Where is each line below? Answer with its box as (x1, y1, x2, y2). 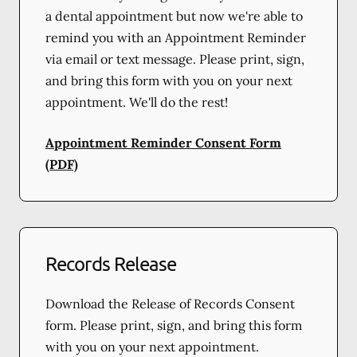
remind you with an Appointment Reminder (45, 29, 306, 45)
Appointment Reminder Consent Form (45, 134, 281, 151)
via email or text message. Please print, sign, (45, 50, 304, 67)
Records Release (45, 251, 177, 275)
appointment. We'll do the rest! (45, 93, 228, 110)
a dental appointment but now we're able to (45, 7, 303, 24)
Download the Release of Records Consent (45, 295, 295, 312)
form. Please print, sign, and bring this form (45, 316, 302, 333)
